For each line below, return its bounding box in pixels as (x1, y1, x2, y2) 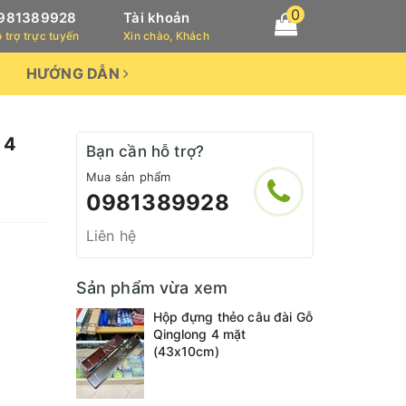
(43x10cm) (152, 343, 219, 359)
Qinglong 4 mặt (152, 326, 246, 342)
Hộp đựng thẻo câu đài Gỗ (152, 309, 313, 324)
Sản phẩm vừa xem (75, 278, 228, 297)
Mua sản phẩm (85, 169, 171, 184)
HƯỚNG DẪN (25, 64, 123, 82)
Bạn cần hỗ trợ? (85, 142, 205, 160)
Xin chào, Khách (123, 29, 209, 43)
